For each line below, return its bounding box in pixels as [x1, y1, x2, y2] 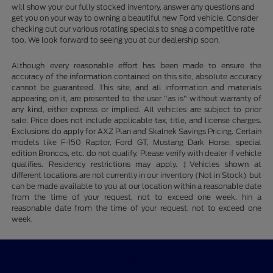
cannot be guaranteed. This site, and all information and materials [12, 82, 261, 92]
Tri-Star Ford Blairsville [10, 254, 147, 269]
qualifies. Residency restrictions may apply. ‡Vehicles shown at [12, 159, 261, 169]
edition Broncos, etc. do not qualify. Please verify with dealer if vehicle [12, 148, 261, 158]
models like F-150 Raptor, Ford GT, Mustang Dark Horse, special [12, 137, 261, 147]
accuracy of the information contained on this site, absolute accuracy [12, 71, 261, 81]
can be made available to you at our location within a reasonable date [12, 181, 261, 191]
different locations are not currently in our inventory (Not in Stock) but [12, 170, 261, 180]
